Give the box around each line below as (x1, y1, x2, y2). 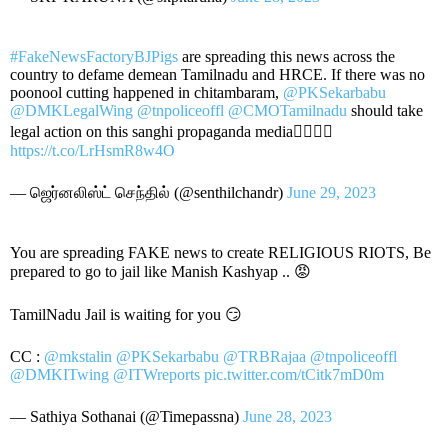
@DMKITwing (10, 365, 109, 383)
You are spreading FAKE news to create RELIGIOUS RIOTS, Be (10, 243, 431, 261)
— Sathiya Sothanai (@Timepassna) (10, 407, 243, 425)
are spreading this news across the (178, 47, 395, 65)
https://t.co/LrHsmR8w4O (10, 141, 175, 159)
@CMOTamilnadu (228, 101, 347, 119)
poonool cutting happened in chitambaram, (10, 83, 283, 101)
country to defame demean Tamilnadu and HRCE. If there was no (10, 65, 425, 83)
